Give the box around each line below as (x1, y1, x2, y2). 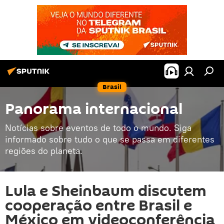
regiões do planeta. (5, 145, 82, 156)
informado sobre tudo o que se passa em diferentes (5, 133, 214, 145)
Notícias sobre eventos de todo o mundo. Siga (5, 122, 191, 133)
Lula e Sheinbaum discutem (5, 180, 206, 202)
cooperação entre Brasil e (5, 195, 192, 216)
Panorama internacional (5, 98, 182, 120)
